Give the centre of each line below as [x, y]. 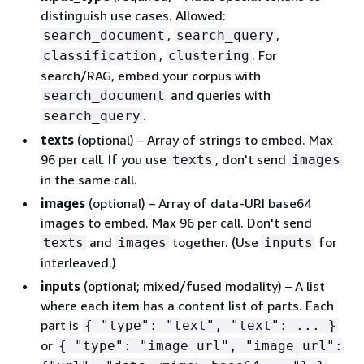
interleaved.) [78, 262]
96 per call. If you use [105, 159]
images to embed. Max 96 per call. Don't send [176, 222]
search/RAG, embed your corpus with [151, 75]
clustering [209, 55]
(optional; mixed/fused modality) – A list [203, 286]
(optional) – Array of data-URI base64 [198, 203]
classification [100, 55]
